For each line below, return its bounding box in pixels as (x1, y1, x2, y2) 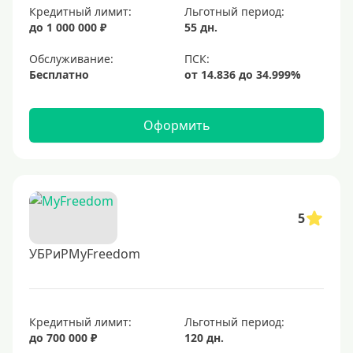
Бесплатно (29, 67, 89, 82)
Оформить (143, 117, 210, 134)
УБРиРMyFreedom (29, 245, 140, 262)
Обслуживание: (29, 51, 113, 66)
